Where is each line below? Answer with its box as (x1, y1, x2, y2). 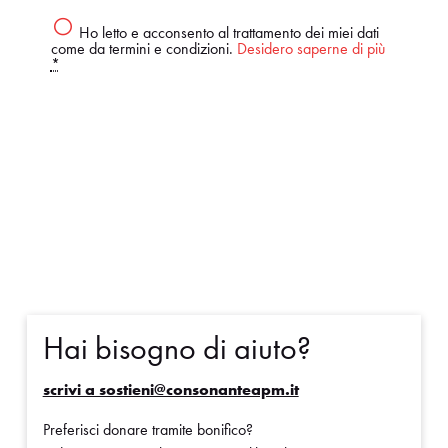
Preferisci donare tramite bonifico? (42, 419, 253, 441)
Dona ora (181, 117, 267, 148)
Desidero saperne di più (236, 37, 385, 59)
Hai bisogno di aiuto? (42, 328, 311, 370)
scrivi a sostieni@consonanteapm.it (42, 379, 299, 401)
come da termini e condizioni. (50, 37, 237, 59)
